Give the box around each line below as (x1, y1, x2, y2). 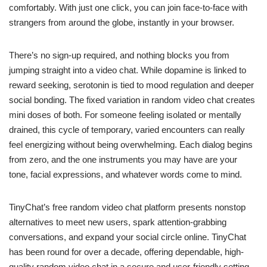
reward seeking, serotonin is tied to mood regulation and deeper (9, 80, 254, 91)
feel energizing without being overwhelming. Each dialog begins (9, 139, 253, 150)
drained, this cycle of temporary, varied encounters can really (9, 125, 245, 135)
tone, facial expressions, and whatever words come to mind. (9, 169, 242, 180)
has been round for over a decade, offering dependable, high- (9, 247, 244, 257)
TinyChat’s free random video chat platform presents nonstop (9, 202, 246, 213)
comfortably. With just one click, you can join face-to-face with (9, 2, 247, 13)
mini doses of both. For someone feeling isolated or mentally (9, 110, 241, 120)
